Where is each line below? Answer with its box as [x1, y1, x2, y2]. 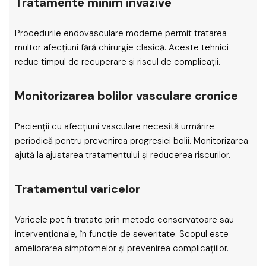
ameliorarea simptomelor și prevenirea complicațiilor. [15, 242, 229, 254]
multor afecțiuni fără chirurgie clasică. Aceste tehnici [15, 42, 229, 53]
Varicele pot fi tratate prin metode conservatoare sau [15, 214, 234, 226]
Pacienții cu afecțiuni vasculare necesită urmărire [15, 121, 214, 132]
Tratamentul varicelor [15, 181, 140, 197]
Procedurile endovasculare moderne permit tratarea [15, 27, 227, 39]
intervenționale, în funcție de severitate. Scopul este [15, 228, 229, 240]
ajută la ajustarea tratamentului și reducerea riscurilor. [15, 149, 230, 161]
